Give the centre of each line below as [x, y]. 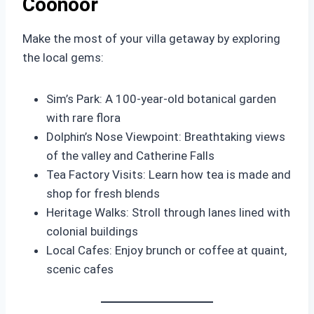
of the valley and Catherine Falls [130, 156]
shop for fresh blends [103, 193]
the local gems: [63, 57]
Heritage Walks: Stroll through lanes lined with [168, 212]
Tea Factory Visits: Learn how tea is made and [169, 175]
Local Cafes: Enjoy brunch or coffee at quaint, [166, 250]
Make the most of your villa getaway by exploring [151, 39]
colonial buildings [92, 231]
